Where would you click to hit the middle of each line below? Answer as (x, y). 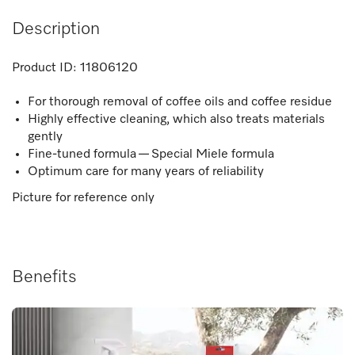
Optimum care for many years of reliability (146, 172)
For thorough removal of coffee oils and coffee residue (180, 102)
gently (45, 137)
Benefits (44, 277)
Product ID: (44, 68)
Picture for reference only (83, 198)
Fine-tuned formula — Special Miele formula (151, 154)
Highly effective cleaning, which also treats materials (176, 119)
